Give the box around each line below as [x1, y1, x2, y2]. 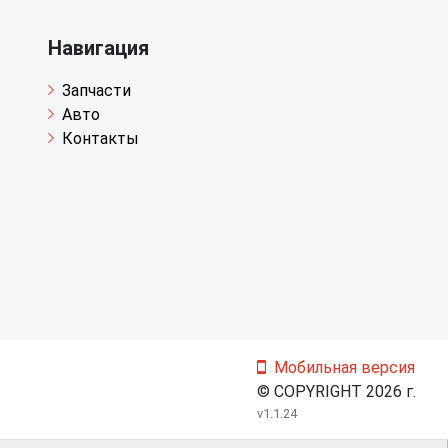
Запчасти [62, 81, 131, 100]
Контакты [62, 129, 139, 148]
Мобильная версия [274, 358, 415, 377]
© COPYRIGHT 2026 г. [257, 382, 416, 401]
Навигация [48, 36, 149, 60]
